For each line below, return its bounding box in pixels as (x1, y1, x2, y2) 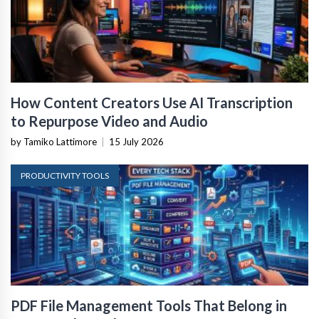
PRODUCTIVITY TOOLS (21, 170, 109, 182)
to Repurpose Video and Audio (11, 113, 208, 130)
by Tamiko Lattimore (11, 136, 97, 148)
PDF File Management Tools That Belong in (11, 297, 287, 315)
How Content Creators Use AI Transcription (11, 94, 293, 112)
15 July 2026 (109, 136, 164, 148)
